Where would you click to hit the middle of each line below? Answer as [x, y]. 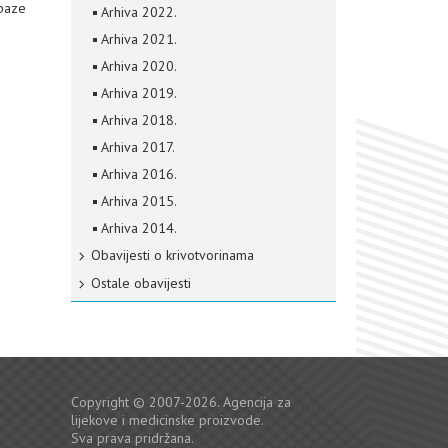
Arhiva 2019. [139, 93]
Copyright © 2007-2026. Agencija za [181, 402]
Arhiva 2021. [139, 39]
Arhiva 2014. [139, 228]
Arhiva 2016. [139, 174]
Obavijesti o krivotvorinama [172, 255]
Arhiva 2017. [138, 147]
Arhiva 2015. [139, 201]
